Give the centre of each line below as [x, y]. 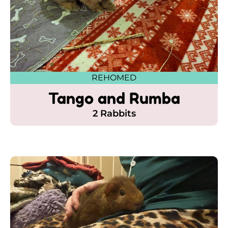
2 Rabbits [114, 113]
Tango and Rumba [114, 98]
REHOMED [114, 77]
